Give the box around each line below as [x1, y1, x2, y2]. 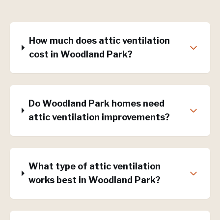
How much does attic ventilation [28, 35, 170, 46]
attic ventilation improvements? [28, 112, 170, 122]
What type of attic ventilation [28, 161, 161, 171]
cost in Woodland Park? [28, 49, 133, 59]
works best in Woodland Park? [28, 175, 161, 185]
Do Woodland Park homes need [28, 98, 165, 109]
